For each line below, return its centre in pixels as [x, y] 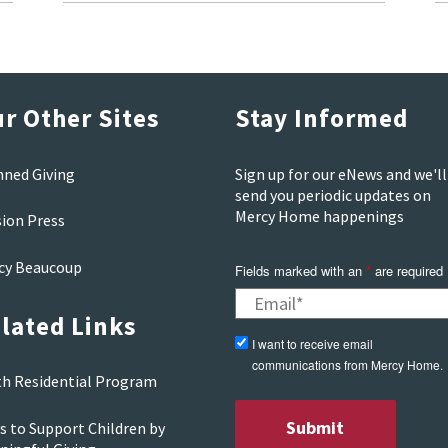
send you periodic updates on [332, 194]
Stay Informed [321, 118]
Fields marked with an [300, 271]
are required [406, 271]
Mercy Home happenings [319, 215]
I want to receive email [312, 344]
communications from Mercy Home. [347, 365]
